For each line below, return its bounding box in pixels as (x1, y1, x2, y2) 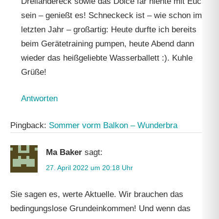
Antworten (21, 94, 58, 104)
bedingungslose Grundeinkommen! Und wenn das (10, 204, 191, 214)
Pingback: (10, 120, 49, 130)
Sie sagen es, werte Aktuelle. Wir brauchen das (10, 190, 184, 199)
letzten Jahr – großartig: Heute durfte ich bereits (21, 24, 197, 34)
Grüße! (21, 67, 46, 77)
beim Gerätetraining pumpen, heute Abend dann (21, 39, 194, 48)
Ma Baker (46, 148, 83, 157)
